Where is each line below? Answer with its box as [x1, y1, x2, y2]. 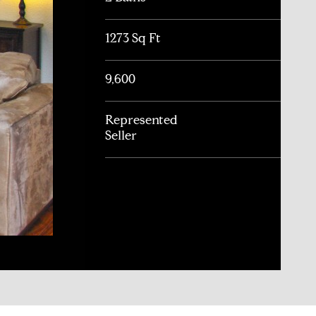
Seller [105, 127, 138, 143]
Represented [105, 111, 178, 128]
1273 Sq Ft [105, 30, 162, 46]
